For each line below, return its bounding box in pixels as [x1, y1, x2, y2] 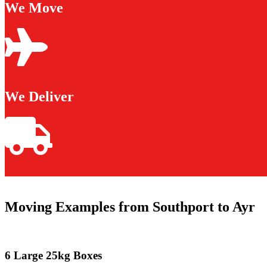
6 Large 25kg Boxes [5, 249, 102, 262]
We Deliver [5, 89, 74, 105]
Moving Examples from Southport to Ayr [5, 199, 255, 215]
